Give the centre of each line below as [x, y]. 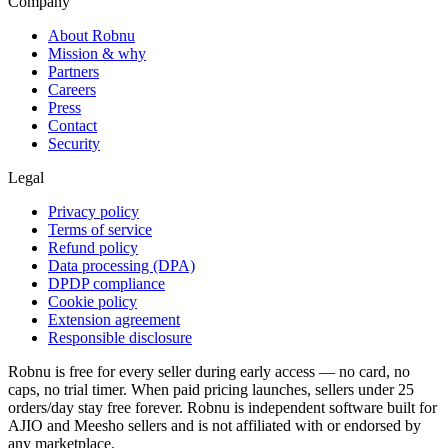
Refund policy [93, 247]
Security [74, 143]
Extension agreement [114, 319]
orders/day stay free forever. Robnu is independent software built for [222, 407]
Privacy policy [93, 211]
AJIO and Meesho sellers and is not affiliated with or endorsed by [214, 425]
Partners [73, 71]
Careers [72, 89]
